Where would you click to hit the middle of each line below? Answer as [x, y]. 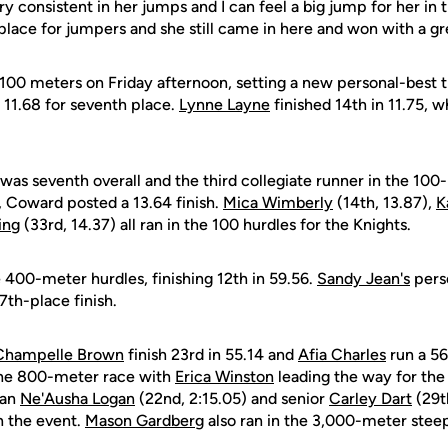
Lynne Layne [224, 104]
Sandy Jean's [363, 278]
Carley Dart [370, 398]
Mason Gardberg [144, 420]
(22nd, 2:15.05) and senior [232, 398]
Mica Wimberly [278, 202]
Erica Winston [224, 376]
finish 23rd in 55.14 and [211, 354]
